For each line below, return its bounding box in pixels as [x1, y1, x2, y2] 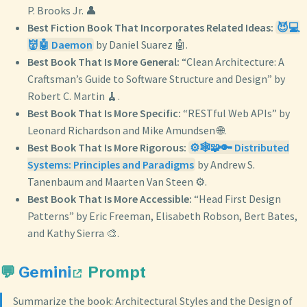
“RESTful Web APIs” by [181, 106, 290, 120]
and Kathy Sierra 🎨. [27, 225, 119, 240]
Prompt [84, 262, 146, 282]
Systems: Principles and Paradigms [27, 157, 194, 171]
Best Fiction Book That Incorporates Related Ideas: [27, 20, 273, 34]
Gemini [19, 262, 71, 282]
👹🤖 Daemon [27, 37, 93, 51]
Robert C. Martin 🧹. [27, 88, 120, 103]
